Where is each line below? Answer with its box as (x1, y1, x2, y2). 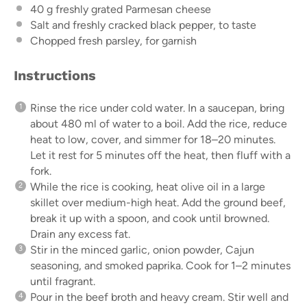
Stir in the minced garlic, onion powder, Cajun (30, 243, 254, 256)
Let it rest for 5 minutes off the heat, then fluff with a (30, 148, 291, 162)
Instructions (14, 66, 96, 84)
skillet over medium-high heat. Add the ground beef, (30, 195, 286, 209)
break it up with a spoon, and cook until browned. (30, 211, 269, 225)
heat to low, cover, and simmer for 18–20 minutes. (30, 132, 275, 146)
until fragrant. (30, 274, 95, 288)
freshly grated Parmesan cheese (53, 2, 211, 16)
